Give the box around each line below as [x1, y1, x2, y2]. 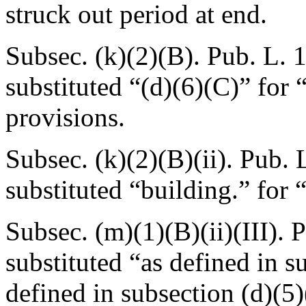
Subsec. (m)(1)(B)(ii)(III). [5, 217, 291, 246]
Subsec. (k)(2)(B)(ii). [5, 144, 240, 173]
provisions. [5, 102, 125, 132]
